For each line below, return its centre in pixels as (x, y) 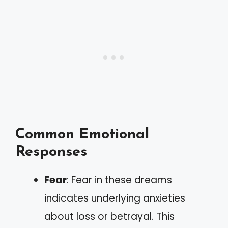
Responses (51, 152)
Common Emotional (82, 134)
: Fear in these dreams (119, 180)
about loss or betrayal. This (109, 216)
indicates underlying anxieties (115, 198)
